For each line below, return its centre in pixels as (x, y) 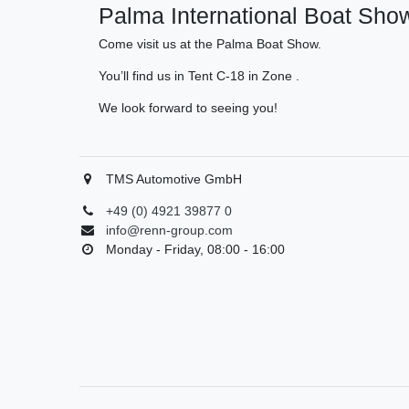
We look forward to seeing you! (188, 108)
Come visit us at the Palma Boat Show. (210, 44)
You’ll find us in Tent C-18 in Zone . (199, 76)
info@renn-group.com (169, 231)
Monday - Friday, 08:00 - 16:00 (195, 250)
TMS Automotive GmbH (174, 179)
